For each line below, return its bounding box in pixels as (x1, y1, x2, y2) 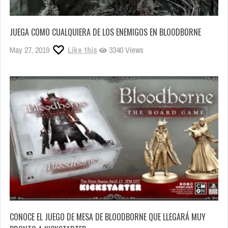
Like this (68, 44, 97, 55)
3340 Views (107, 44, 144, 55)
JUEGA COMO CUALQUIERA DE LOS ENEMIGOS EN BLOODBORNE (10, 25, 201, 38)
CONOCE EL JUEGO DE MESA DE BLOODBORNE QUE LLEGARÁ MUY (10, 210, 206, 223)
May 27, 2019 (10, 44, 49, 55)
